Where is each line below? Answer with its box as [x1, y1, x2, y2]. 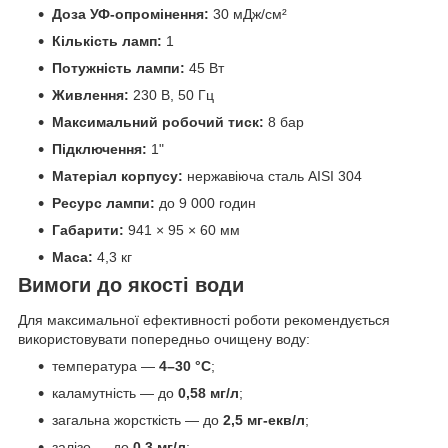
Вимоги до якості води [18, 273, 244, 296]
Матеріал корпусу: [52, 167, 183, 184]
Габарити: [52, 221, 124, 238]
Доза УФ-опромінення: [52, 5, 209, 22]
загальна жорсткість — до [52, 412, 223, 429]
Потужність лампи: [52, 59, 185, 76]
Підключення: [52, 140, 147, 157]
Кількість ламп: [52, 32, 162, 49]
